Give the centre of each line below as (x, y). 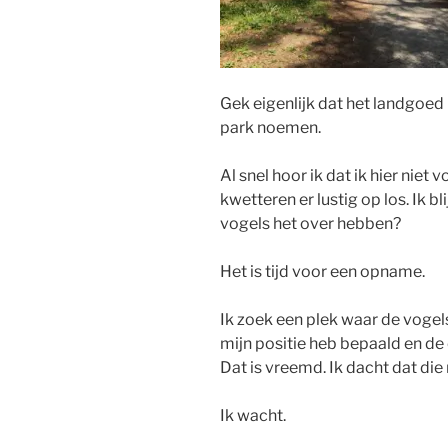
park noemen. (270, 128)
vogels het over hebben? (310, 224)
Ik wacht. (253, 416)
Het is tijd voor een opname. (322, 272)
